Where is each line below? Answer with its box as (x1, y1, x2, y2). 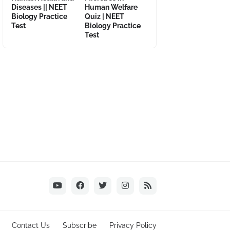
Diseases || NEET (11, 3, 67, 11)
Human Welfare (85, 3, 138, 11)
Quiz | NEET (85, 12, 124, 21)
